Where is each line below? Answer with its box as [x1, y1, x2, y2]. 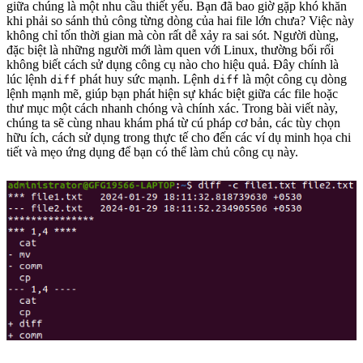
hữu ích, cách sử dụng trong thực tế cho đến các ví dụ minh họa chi [6, 130, 351, 145]
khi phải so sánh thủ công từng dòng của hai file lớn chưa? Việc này [6, 14, 354, 28]
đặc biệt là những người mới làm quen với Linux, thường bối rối [6, 43, 334, 58]
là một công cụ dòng [239, 72, 347, 87]
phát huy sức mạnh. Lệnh [76, 72, 213, 87]
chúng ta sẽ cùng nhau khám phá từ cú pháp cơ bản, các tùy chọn [6, 116, 340, 130]
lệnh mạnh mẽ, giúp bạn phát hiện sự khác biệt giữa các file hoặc [6, 87, 338, 101]
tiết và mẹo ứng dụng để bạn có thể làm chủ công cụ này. [6, 145, 298, 160]
